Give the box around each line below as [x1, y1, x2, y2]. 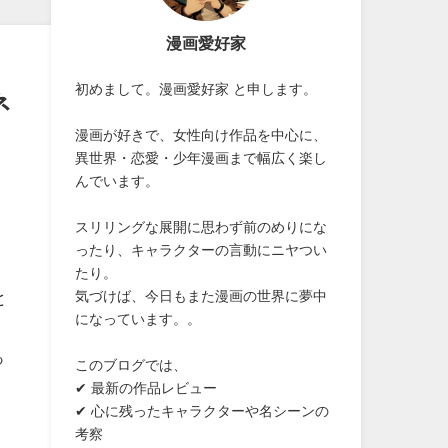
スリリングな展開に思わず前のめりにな [75, 219, 328, 234]
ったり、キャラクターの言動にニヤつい [75, 242, 328, 257]
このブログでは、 [75, 357, 188, 372]
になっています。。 [75, 311, 202, 326]
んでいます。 [75, 173, 160, 188]
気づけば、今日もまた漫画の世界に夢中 [75, 288, 328, 303]
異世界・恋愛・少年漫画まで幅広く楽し [75, 150, 328, 165]
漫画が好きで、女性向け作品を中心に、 [75, 127, 328, 142]
